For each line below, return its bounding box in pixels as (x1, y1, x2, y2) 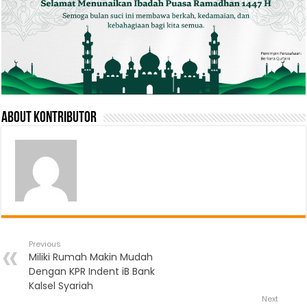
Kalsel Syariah (29, 278, 94, 293)
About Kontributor (1, 110, 97, 126)
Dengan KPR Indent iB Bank (29, 264, 156, 278)
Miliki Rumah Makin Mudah (29, 249, 153, 264)
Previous (29, 238, 62, 249)
